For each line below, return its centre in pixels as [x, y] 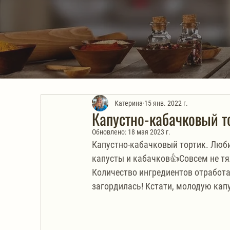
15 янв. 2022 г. [166, 103]
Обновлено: [110, 132]
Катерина [129, 103]
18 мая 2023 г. [149, 132]
